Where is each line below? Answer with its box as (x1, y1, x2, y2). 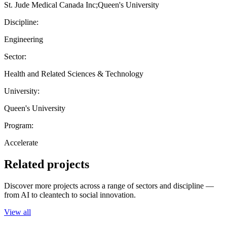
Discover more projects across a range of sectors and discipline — (4, 181, 214, 190)
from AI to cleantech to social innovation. (4, 190, 136, 199)
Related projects (4, 157, 89, 171)
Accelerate (4, 138, 38, 147)
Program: (4, 121, 33, 130)
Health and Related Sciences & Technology (4, 69, 143, 78)
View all (4, 207, 31, 216)
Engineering (4, 34, 43, 44)
